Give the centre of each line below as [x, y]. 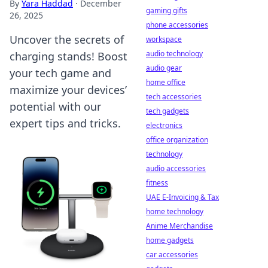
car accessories [172, 255]
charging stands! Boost [68, 56]
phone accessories [177, 25]
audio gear [164, 68]
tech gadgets [167, 111]
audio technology [174, 54]
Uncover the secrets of [67, 39]
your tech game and [60, 73]
